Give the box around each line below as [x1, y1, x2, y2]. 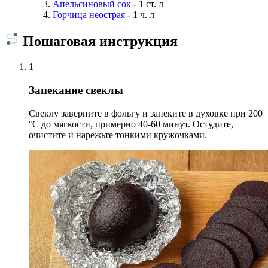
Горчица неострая [53, 9, 125, 20]
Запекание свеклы [29, 84, 123, 97]
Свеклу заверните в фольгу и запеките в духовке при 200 [29, 108, 263, 118]
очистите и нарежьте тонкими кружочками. [29, 129, 207, 140]
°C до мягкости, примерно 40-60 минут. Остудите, [29, 118, 233, 129]
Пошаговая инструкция [19, 33, 178, 50]
